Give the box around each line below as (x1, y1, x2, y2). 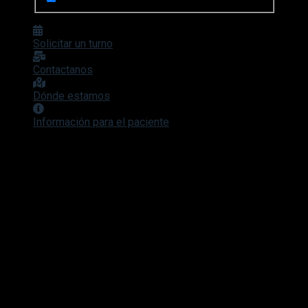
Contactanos (33, 63, 93, 77)
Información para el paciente (33, 115, 169, 129)
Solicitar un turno (33, 37, 113, 51)
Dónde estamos (33, 89, 110, 103)
